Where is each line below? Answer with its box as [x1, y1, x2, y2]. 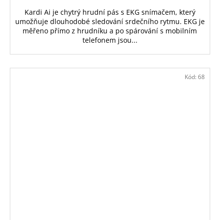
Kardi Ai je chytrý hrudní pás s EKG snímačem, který [24, 7, 195, 17]
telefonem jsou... [82, 35, 137, 45]
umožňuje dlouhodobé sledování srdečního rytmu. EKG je [15, 16, 205, 26]
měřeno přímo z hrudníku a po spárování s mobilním [23, 26, 197, 35]
